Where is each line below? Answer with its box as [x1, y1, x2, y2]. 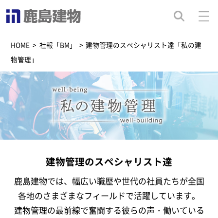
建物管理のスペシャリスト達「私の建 [86, 40, 202, 50]
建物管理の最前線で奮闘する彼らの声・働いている [14, 203, 204, 216]
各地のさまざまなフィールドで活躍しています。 [18, 189, 200, 201]
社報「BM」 [39, 40, 76, 50]
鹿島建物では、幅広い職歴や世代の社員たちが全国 [14, 174, 204, 187]
